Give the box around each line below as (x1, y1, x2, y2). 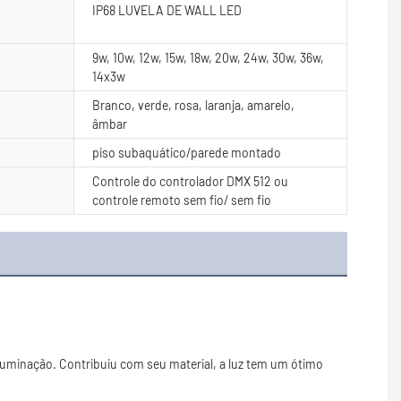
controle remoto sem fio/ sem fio (92, 192, 271, 208)
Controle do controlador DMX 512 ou (92, 173, 288, 189)
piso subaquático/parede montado (92, 144, 281, 160)
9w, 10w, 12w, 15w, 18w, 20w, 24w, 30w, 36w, (92, 49, 324, 65)
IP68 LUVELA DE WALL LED (92, 2, 242, 18)
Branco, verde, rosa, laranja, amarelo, (92, 97, 294, 113)
